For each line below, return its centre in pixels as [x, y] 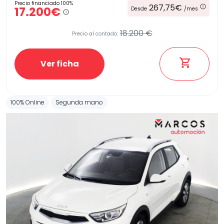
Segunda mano [79, 102]
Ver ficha [59, 63]
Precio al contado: [95, 33]
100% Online [27, 102]
